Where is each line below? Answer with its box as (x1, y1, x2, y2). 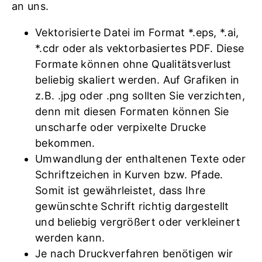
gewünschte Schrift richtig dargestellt (35, 199, 229, 212)
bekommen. (35, 136, 95, 149)
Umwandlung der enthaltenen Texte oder (35, 152, 246, 165)
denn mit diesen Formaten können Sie (35, 105, 229, 118)
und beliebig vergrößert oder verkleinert (35, 215, 240, 228)
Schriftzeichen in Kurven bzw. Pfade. (35, 168, 223, 181)
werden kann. (35, 231, 105, 244)
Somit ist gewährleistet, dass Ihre (35, 184, 206, 196)
